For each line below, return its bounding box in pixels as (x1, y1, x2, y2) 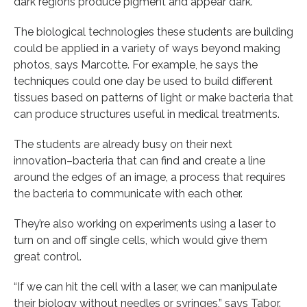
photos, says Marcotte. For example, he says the (14, 58, 258, 71)
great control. (14, 249, 82, 263)
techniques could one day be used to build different (14, 74, 273, 88)
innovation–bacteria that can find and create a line (14, 153, 265, 167)
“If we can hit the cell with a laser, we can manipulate (14, 280, 277, 293)
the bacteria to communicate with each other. (14, 186, 243, 200)
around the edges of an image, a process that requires (14, 170, 286, 184)
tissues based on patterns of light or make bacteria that (14, 90, 293, 104)
